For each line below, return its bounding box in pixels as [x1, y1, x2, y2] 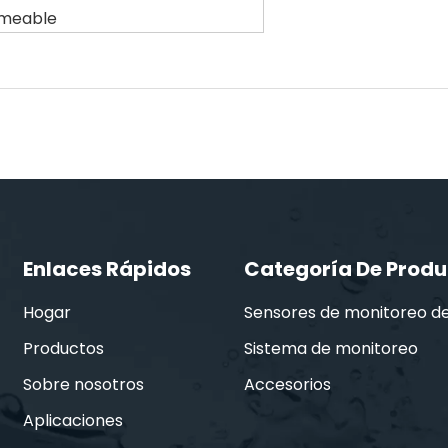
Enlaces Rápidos [23, 254, 192, 283]
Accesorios [243, 372, 331, 396]
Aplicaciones [23, 408, 124, 432]
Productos [23, 336, 105, 360]
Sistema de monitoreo [243, 336, 418, 360]
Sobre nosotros [23, 372, 145, 396]
